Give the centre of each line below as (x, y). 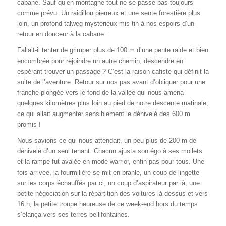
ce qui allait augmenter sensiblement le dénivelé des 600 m (103, 114)
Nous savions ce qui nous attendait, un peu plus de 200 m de (106, 141)
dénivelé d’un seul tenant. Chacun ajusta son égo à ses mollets (109, 151)
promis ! (29, 125)
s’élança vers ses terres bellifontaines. (73, 215)
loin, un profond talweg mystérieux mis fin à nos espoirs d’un (105, 23)
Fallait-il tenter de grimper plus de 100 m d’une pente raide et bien (112, 50)
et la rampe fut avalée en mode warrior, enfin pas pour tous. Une (110, 162)
